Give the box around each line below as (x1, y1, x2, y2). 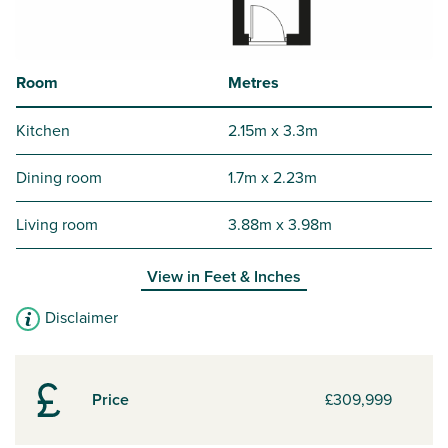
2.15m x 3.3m (228, 119, 318, 143)
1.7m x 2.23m (228, 166, 317, 190)
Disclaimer (45, 306, 118, 330)
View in (147, 265, 204, 289)
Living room (16, 213, 98, 237)
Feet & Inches (204, 265, 301, 289)
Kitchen (16, 119, 70, 143)
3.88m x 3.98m (228, 213, 332, 237)
